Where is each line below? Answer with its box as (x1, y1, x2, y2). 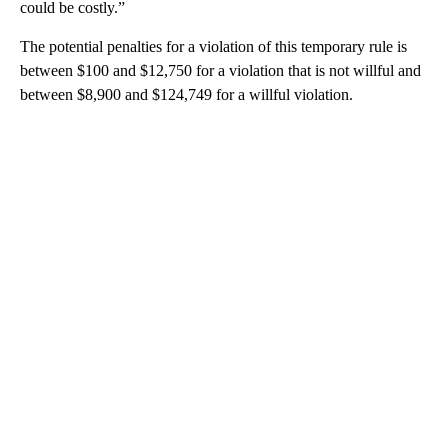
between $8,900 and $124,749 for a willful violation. (20, 85, 353, 103)
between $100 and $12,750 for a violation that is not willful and (20, 61, 421, 79)
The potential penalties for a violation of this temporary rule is (20, 37, 407, 55)
